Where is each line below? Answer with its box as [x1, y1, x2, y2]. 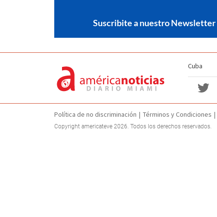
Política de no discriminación [54, 110, 137, 119]
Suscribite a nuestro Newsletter [93, 17, 216, 28]
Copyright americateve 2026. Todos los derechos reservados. [54, 123, 212, 130]
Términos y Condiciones [143, 110, 212, 119]
